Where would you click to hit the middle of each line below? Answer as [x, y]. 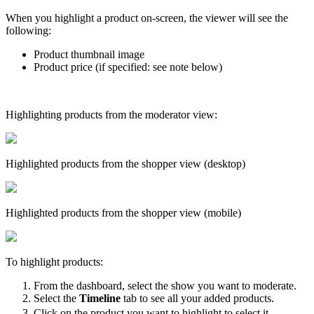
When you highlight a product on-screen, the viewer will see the [147, 18]
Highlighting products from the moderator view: [111, 114]
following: [30, 30]
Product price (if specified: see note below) [129, 67]
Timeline [100, 298]
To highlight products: [56, 261]
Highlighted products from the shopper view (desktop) [127, 163]
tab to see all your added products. [197, 298]
